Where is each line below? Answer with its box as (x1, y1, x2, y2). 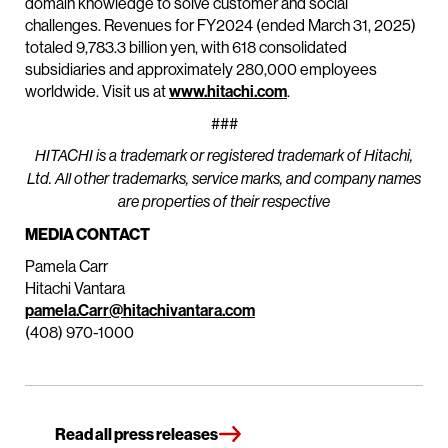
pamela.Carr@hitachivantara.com (25, 300, 255, 321)
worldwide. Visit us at (25, 81, 169, 102)
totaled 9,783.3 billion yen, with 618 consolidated (25, 37, 347, 58)
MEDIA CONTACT (25, 224, 150, 245)
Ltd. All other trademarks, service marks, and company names (27, 169, 421, 189)
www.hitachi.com (169, 81, 287, 102)
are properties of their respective (118, 192, 330, 212)
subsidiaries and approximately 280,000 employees (25, 59, 377, 80)
